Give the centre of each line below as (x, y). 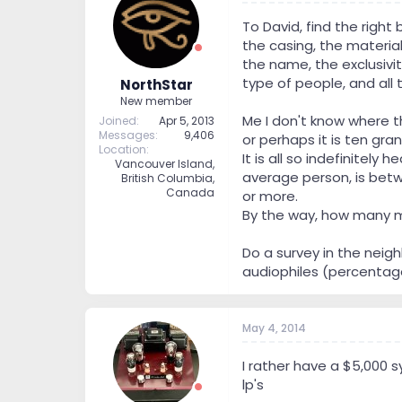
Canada (190, 192)
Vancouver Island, (164, 163)
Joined (117, 120)
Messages (127, 135)
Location (122, 149)
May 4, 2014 (274, 328)
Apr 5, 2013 (186, 120)
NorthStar (156, 84)
